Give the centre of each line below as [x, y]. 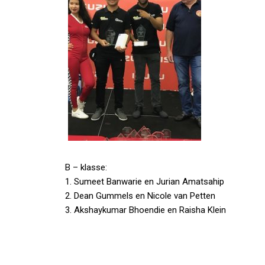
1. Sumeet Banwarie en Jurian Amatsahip [145, 181]
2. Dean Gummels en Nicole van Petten [140, 195]
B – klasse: [86, 167]
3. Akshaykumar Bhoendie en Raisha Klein [146, 210]
